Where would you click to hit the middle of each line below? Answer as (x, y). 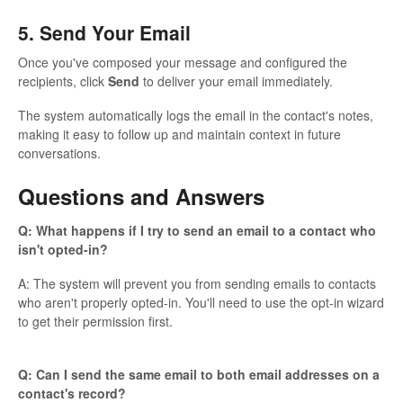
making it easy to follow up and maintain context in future (179, 134)
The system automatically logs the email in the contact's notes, (196, 116)
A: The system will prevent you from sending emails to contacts (197, 283)
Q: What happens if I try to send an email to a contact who (197, 230)
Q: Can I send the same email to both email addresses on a (199, 374)
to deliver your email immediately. (236, 81)
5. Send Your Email (104, 32)
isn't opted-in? (63, 249)
